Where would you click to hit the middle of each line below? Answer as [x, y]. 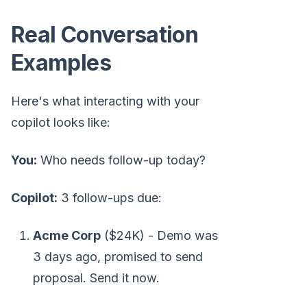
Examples [61, 63]
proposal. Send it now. [96, 278]
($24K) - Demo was [159, 236]
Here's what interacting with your [105, 101]
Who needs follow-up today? [121, 160]
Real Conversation [105, 35]
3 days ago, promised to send [118, 257]
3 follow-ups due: [110, 198]
